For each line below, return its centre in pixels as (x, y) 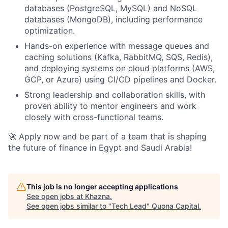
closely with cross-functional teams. (94, 117)
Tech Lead (129, 206)
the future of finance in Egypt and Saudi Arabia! (100, 148)
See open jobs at (56, 196)
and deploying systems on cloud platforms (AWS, (120, 68)
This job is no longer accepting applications (102, 187)
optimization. (50, 31)
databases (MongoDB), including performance (113, 19)
